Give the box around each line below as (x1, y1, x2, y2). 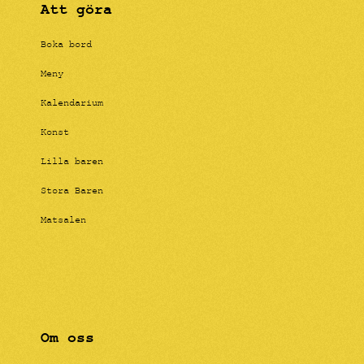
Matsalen (41, 213, 86, 229)
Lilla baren (41, 154, 103, 171)
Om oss (41, 324, 94, 353)
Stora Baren (41, 184, 103, 200)
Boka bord (41, 37, 92, 54)
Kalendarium (41, 96, 103, 112)
